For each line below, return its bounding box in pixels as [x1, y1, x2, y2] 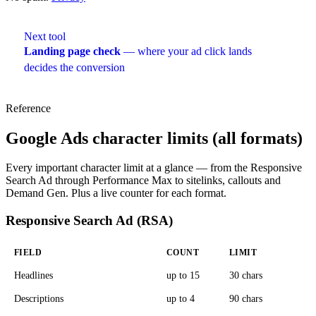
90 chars [229, 292, 262, 304]
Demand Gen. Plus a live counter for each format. [6, 187, 226, 200]
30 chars [229, 269, 262, 281]
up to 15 [166, 269, 200, 281]
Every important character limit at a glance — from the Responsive [6, 162, 302, 174]
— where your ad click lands [121, 44, 252, 57]
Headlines [14, 269, 53, 281]
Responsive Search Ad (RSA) [6, 213, 173, 229]
